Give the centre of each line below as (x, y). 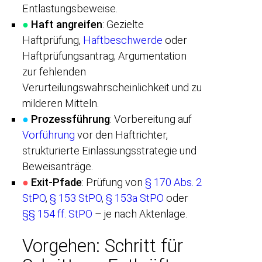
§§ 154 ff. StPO (57, 213)
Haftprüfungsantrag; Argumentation (104, 56)
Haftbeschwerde (123, 40)
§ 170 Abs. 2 (173, 182)
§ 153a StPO (135, 198)
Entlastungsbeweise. (70, 8)
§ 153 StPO (76, 198)
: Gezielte (123, 24)
